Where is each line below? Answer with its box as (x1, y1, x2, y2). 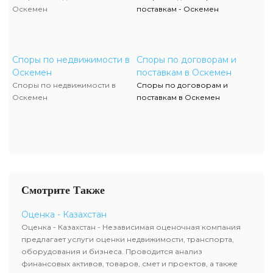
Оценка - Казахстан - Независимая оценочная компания (21, 222, 241, 232)
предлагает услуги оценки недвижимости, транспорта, (21, 235, 234, 244)
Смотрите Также (21, 184, 105, 196)
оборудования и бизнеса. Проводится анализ (21, 247, 202, 256)
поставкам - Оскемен (136, 4, 219, 13)
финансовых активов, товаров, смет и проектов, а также (21, 259, 238, 268)
